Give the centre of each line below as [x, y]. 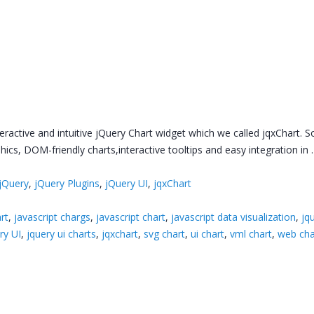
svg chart [165, 234]
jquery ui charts [62, 234]
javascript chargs [53, 217]
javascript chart [131, 217]
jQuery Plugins [67, 183]
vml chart [251, 234]
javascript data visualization [234, 217]
